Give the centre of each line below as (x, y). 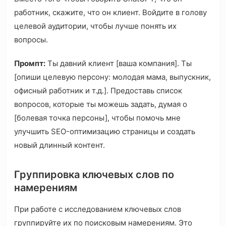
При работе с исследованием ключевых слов (98, 209)
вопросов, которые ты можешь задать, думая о (101, 104)
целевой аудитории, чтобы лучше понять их (95, 26)
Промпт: (30, 64)
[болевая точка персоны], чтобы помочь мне (97, 118)
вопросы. (31, 40)
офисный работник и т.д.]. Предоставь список (98, 91)
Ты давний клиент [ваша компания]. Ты (119, 64)
